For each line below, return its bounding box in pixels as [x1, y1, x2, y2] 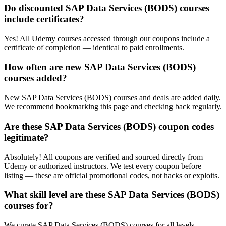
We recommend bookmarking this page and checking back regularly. [4, 102, 222, 111]
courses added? [4, 73, 67, 84]
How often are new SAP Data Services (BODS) [4, 62, 196, 73]
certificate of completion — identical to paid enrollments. [4, 43, 184, 52]
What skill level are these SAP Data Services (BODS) [4, 189, 219, 200]
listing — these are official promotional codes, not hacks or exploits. [4, 171, 219, 180]
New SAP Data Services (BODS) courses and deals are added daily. [4, 93, 221, 102]
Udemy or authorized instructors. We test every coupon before [4, 161, 201, 171]
